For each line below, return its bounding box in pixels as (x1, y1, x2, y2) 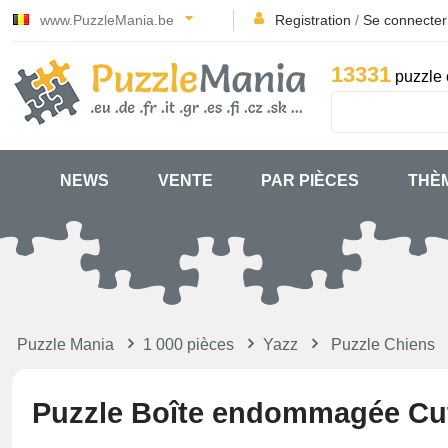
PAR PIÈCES (261, 172, 360, 189)
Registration (275, 12, 351, 28)
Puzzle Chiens (331, 336, 435, 353)
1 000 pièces (143, 336, 234, 353)
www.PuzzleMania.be (36, 12, 178, 28)
